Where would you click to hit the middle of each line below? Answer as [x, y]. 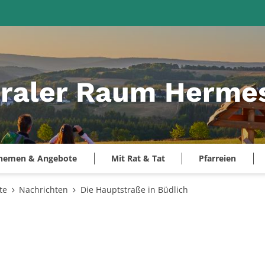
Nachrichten [43, 190]
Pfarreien [218, 159]
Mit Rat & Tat [138, 159]
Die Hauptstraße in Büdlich [134, 190]
